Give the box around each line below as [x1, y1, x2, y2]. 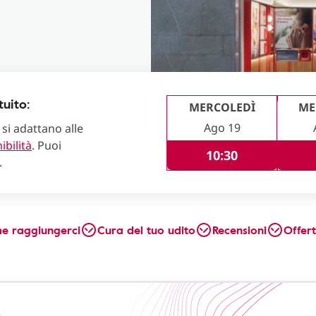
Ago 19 [203, 119, 241, 135]
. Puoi [32, 138, 61, 153]
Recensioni [212, 221, 267, 238]
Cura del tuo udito [97, 221, 195, 238]
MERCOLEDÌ [188, 99, 255, 115]
